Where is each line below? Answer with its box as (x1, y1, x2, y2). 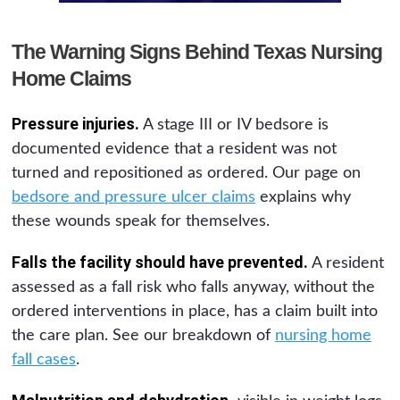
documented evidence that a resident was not (12, 140, 337, 157)
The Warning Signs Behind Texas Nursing (12, 39, 383, 63)
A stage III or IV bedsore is (139, 116, 329, 133)
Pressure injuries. (12, 113, 140, 133)
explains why (255, 188, 352, 205)
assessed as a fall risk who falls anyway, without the (12, 279, 376, 296)
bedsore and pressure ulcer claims (12, 188, 256, 205)
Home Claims (12, 66, 132, 90)
